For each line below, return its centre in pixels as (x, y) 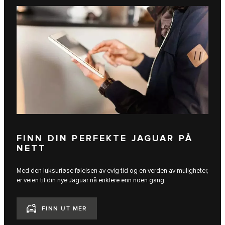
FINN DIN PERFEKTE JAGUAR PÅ (105, 139)
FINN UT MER (65, 209)
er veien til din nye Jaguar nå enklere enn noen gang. (91, 180)
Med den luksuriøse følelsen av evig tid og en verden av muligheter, (113, 171)
